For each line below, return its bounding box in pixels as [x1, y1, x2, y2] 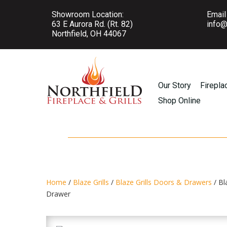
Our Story [158, 81, 192, 90]
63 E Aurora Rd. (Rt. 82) [52, 19, 133, 29]
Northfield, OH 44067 [52, 29, 127, 39]
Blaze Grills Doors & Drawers [116, 177, 212, 187]
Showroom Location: [52, 10, 124, 19]
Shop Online [158, 96, 201, 105]
